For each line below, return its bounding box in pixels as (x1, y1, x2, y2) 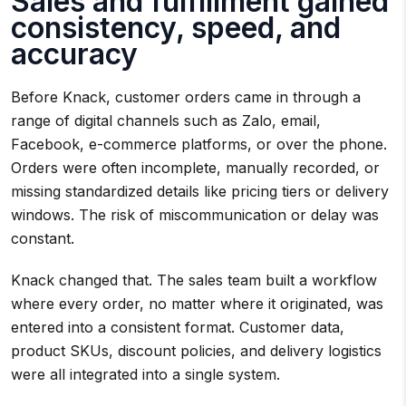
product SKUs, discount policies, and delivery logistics (11, 341, 382, 360)
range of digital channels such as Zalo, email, (11, 111, 321, 130)
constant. (11, 228, 74, 247)
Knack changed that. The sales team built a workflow (11, 270, 377, 289)
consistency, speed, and (11, 9, 341, 45)
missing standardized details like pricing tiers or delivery (11, 181, 389, 200)
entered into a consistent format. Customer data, (11, 317, 344, 336)
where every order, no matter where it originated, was (11, 294, 383, 313)
